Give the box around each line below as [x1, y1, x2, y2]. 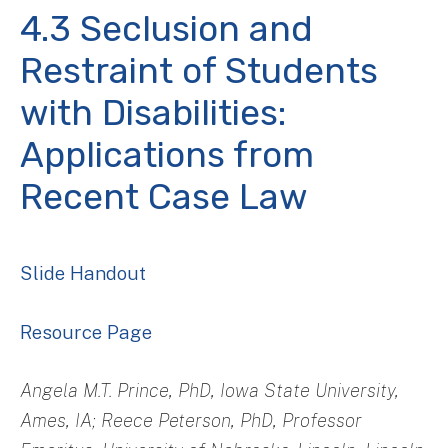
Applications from [20, 134, 314, 176]
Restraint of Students [20, 50, 378, 92]
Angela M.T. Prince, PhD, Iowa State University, [20, 379, 399, 401]
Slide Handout [20, 262, 146, 284]
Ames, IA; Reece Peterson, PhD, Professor [20, 409, 362, 431]
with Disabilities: [20, 92, 286, 134]
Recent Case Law [20, 176, 308, 218]
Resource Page [20, 320, 152, 343]
